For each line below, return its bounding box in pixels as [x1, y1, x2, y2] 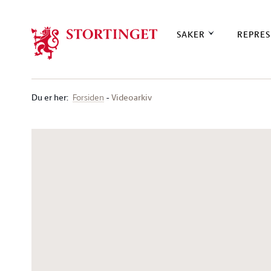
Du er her [31, 91, 67, 103]
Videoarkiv [111, 91, 152, 103]
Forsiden [73, 91, 104, 103]
